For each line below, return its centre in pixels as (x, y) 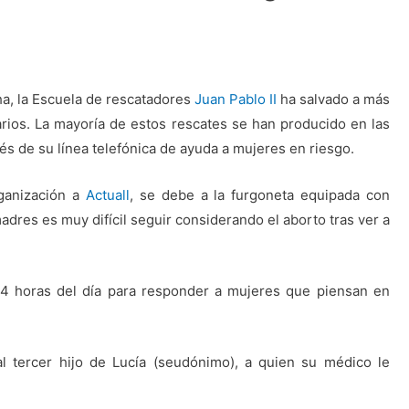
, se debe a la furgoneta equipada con (259, 195)
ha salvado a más (333, 99)
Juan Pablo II (235, 99)
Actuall (107, 195)
